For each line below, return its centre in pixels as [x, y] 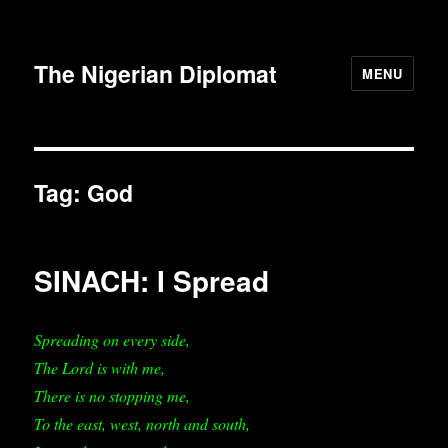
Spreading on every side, [112, 339]
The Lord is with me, [100, 367]
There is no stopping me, [112, 395]
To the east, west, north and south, [142, 423]
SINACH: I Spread [152, 280]
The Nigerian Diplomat [156, 73]
